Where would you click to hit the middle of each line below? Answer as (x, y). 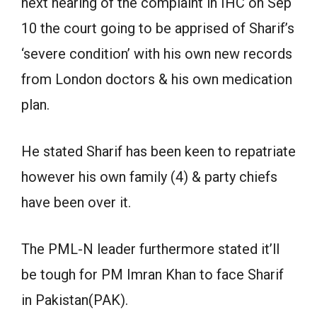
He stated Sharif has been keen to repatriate (158, 151)
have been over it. (76, 202)
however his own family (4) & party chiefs (149, 177)
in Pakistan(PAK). (75, 300)
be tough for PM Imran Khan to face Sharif (152, 275)
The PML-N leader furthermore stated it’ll (150, 249)
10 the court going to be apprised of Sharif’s (158, 28)
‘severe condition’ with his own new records (157, 54)
